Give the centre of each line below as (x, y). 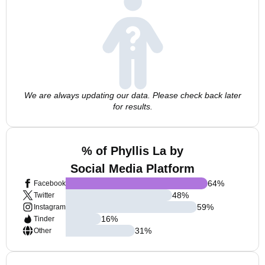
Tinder (44, 219)
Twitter (44, 195)
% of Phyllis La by (132, 151)
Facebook (50, 183)
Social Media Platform (132, 169)
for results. (132, 106)
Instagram (50, 207)
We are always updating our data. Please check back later (132, 95)
